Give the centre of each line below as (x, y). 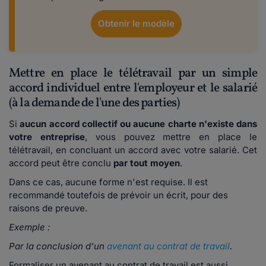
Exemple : (29, 227)
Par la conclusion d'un (58, 246)
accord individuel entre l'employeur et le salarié (133, 88)
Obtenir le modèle (136, 24)
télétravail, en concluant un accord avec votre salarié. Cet (133, 150)
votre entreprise (47, 137)
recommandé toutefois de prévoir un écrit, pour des (118, 195)
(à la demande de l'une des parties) (94, 103)
